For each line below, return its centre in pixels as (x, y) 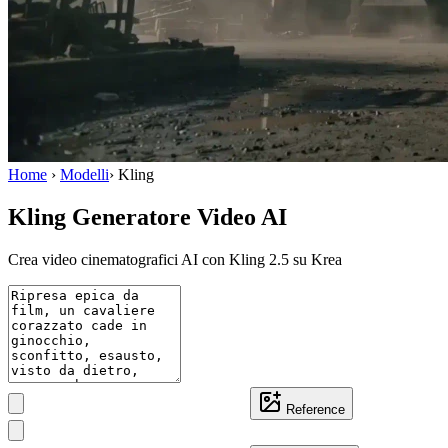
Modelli (84, 174)
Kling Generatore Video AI (147, 216)
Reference (315, 409)
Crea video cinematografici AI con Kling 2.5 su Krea (175, 259)
